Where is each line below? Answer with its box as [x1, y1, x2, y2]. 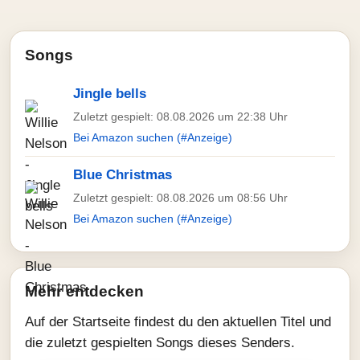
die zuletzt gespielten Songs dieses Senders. [25, 335, 295, 350]
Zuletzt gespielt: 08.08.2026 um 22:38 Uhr [73, 110, 288, 123]
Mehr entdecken [25, 283, 144, 300]
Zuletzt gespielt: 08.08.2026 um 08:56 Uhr [73, 191, 288, 204]
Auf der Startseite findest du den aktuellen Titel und [25, 314, 331, 329]
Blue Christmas [73, 167, 172, 182]
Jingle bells [73, 86, 146, 101]
